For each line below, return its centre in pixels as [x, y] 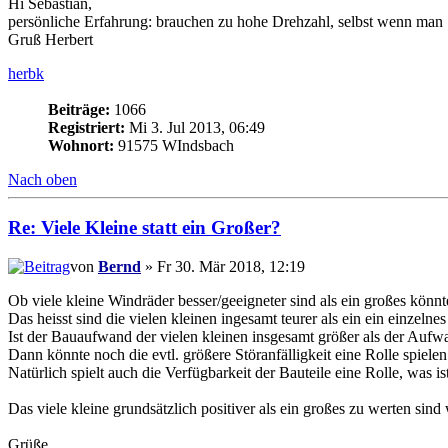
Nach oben [42, 179]
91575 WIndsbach [174, 145]
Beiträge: [79, 109]
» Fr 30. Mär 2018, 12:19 [223, 267]
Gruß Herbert [50, 39]
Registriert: [86, 127]
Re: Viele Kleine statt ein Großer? [144, 228]
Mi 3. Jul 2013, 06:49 [195, 127]
